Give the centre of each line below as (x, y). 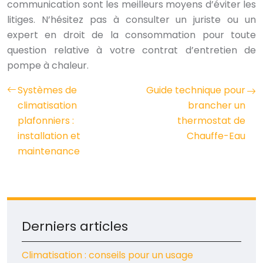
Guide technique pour (196, 90)
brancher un (217, 106)
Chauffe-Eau (216, 136)
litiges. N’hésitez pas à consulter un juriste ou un (131, 20)
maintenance (49, 151)
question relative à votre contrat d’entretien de (131, 50)
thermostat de (211, 121)
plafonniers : (46, 121)
